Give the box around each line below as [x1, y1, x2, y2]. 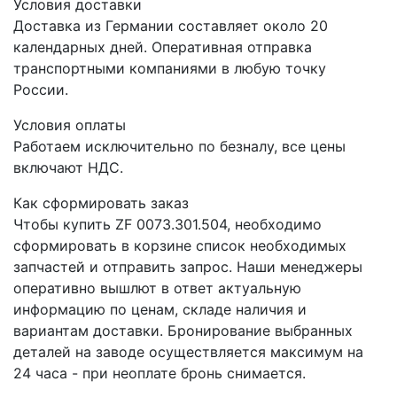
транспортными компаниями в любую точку [13, 59, 326, 78]
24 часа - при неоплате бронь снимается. [13, 364, 306, 383]
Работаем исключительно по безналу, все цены [13, 137, 346, 156]
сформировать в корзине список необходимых [13, 237, 346, 255]
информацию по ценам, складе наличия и [13, 300, 307, 319]
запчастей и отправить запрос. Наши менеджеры [13, 258, 362, 276]
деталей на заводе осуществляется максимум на [13, 343, 363, 362]
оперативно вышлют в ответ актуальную [13, 279, 301, 298]
